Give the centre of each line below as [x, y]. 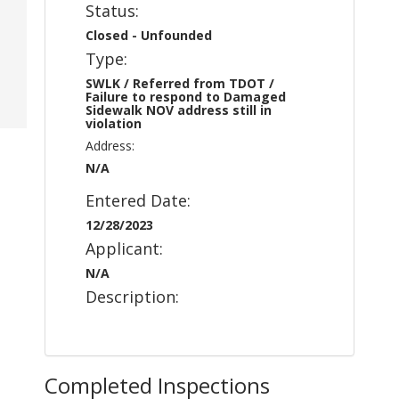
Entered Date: [138, 200]
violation [114, 123]
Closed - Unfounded [149, 35]
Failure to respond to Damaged [186, 97]
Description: [132, 297]
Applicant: [124, 248]
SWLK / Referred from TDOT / [180, 83]
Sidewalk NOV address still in [179, 110]
